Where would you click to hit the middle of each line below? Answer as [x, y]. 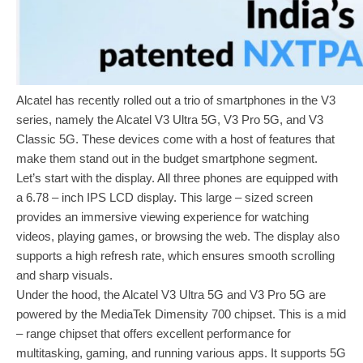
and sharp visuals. [64, 275]
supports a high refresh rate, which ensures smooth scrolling [175, 255]
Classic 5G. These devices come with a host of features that [175, 139]
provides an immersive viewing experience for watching [162, 216]
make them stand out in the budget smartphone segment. [167, 158]
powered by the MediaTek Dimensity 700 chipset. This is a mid [181, 314]
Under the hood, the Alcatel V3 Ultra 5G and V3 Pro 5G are [171, 294]
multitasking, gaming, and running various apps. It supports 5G [181, 352]
